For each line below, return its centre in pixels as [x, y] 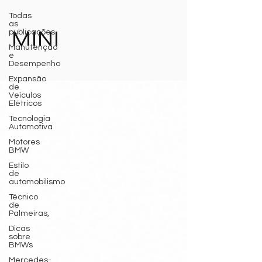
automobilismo [37, 182]
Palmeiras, [29, 213]
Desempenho [35, 64]
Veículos [25, 95]
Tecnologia [30, 119]
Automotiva [31, 127]
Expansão [27, 79]
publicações [32, 32]
